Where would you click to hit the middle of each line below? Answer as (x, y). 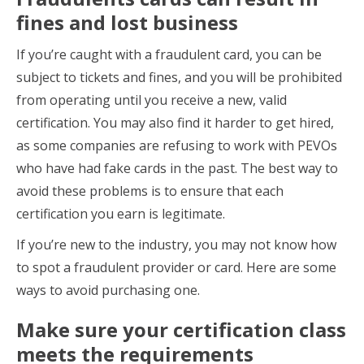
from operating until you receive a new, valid (152, 100)
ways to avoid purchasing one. (108, 290)
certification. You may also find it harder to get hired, (175, 123)
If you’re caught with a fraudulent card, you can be (169, 54)
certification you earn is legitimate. (121, 214)
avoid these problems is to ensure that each (150, 191)
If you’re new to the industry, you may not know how (176, 245)
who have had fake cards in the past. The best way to (177, 168)
